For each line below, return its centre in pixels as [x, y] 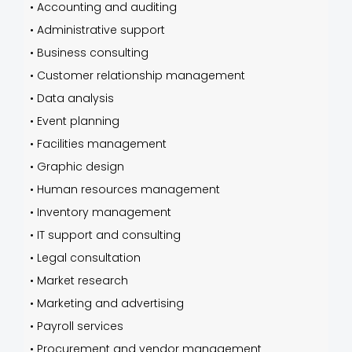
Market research [82, 280]
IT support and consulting [109, 235]
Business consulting [93, 53]
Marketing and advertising [110, 303]
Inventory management [104, 212]
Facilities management [102, 144]
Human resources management [128, 189]
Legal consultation [89, 258]
